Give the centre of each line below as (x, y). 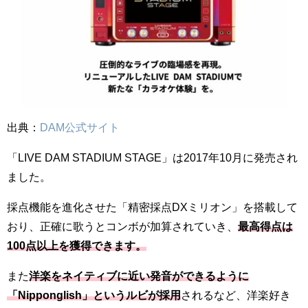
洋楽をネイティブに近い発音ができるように (139, 276)
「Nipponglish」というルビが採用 (94, 295)
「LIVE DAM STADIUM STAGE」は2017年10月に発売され (152, 158)
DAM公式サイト (80, 128)
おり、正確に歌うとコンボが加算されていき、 (122, 227)
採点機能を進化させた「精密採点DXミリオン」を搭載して (152, 207)
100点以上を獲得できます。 (77, 246)
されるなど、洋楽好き (236, 295)
